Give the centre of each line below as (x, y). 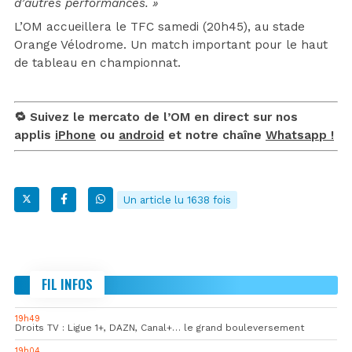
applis (35, 135)
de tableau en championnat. (97, 62)
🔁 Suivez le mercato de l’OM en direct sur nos (156, 117)
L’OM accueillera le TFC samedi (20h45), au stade (159, 26)
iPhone (75, 135)
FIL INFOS (67, 284)
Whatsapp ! (300, 135)
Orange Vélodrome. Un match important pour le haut (171, 44)
